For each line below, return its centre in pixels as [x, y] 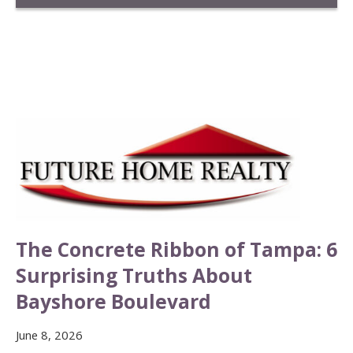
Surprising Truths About [134, 276]
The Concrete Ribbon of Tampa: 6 [176, 250]
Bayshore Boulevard [113, 302]
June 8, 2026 [49, 335]
